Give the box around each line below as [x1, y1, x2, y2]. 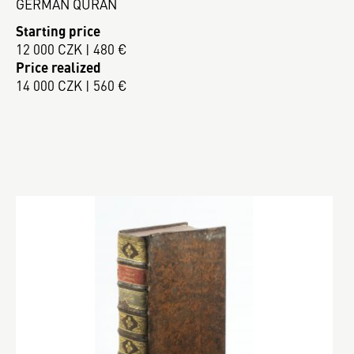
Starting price [16, 21, 100, 40]
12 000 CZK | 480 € [16, 39, 127, 58]
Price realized [16, 57, 101, 77]
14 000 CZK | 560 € [16, 75, 127, 95]
